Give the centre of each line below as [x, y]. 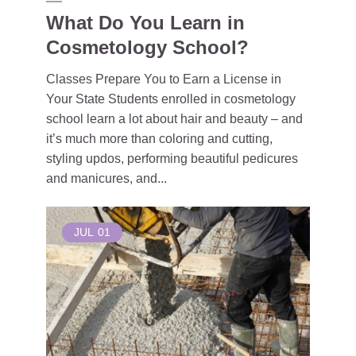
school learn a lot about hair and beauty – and [174, 118]
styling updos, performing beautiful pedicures [172, 158]
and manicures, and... [106, 178]
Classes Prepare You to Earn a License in [164, 79]
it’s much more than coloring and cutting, [159, 138]
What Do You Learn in [145, 22]
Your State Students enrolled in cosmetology [171, 99]
